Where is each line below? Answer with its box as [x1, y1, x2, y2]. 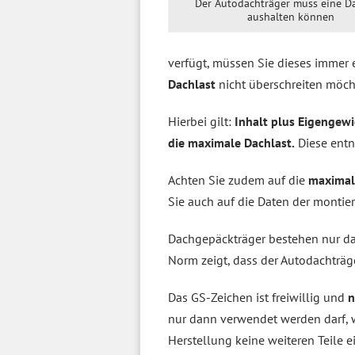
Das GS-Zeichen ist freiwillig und [168, 289, 348, 305]
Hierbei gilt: [168, 113, 235, 129]
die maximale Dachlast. [168, 135, 295, 151]
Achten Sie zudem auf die [168, 172, 308, 188]
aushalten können [247, 10, 334, 25]
